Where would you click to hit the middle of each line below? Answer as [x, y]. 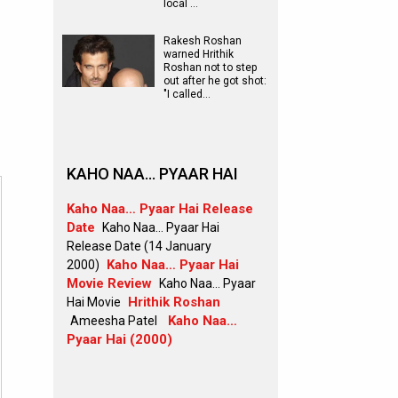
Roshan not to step [210, 68]
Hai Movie [94, 302]
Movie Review [109, 283]
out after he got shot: [215, 81]
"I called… [187, 94]
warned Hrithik [199, 54]
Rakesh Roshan [203, 41]
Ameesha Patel [114, 321]
